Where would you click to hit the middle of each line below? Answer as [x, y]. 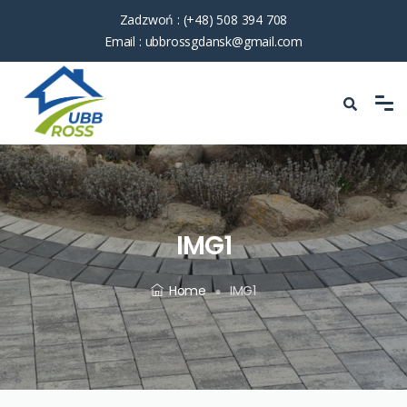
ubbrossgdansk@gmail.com [223, 41]
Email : [125, 41]
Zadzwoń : [151, 20]
